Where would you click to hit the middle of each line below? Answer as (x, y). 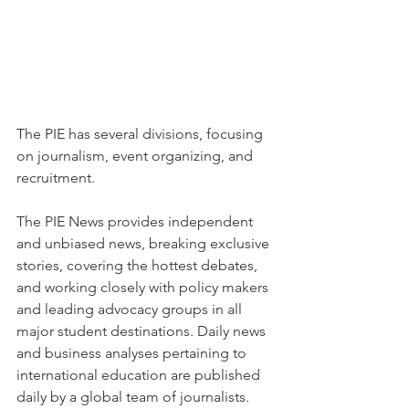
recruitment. (56, 177)
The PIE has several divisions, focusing (142, 133)
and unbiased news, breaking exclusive (145, 243)
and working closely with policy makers (144, 287)
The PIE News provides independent (136, 221)
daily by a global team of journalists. (133, 396)
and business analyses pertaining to (133, 352)
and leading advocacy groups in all (131, 309)
